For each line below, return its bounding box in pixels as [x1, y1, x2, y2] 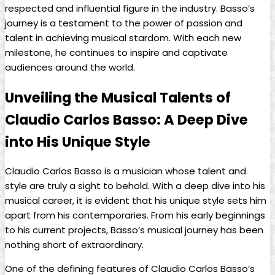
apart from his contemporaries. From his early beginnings [5, 209, 265, 222]
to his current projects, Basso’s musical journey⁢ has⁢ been [5, 223, 263, 237]
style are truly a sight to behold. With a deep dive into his [5, 179, 265, 193]
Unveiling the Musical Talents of [5, 87, 231, 107]
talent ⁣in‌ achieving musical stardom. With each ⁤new [5, 31, 241, 45]
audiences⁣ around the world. [5, 61, 135, 74]
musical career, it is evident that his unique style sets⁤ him [5, 194, 266, 207]
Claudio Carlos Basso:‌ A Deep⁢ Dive [5, 109, 248, 130]
